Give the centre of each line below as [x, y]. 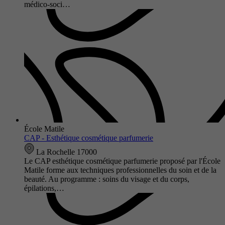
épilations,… [44, 188]
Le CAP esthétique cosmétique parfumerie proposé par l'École [122, 161]
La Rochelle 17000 [66, 152]
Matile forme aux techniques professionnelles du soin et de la [120, 170]
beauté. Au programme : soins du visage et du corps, [107, 179]
